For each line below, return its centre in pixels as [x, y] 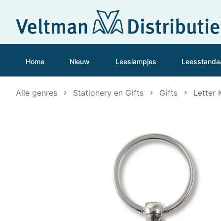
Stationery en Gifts [108, 92]
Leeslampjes [136, 61]
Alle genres [37, 92]
